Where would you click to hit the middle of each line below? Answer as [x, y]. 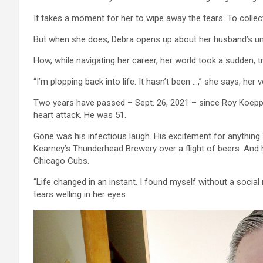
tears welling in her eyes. [80, 194]
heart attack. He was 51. [80, 115]
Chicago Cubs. [61, 161]
